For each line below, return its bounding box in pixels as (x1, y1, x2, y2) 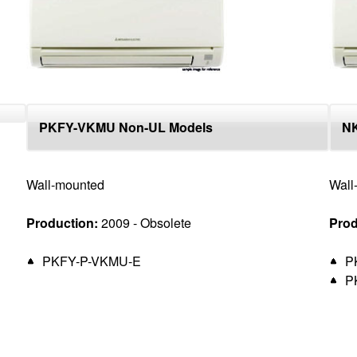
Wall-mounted (26, 175, 105, 194)
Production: (26, 214, 99, 232)
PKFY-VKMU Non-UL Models (39, 118, 214, 136)
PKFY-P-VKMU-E (42, 252, 142, 270)
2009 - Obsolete (98, 214, 192, 232)
